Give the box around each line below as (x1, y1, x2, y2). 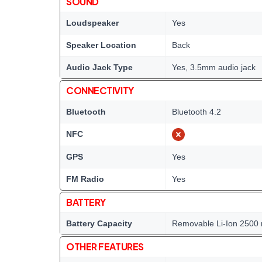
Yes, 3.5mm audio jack (172, 62, 256, 72)
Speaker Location (66, 40, 136, 50)
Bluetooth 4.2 (172, 106, 221, 116)
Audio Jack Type (66, 62, 133, 72)
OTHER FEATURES (66, 240, 144, 253)
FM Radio (66, 174, 104, 184)
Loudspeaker (66, 18, 119, 27)
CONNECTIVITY (66, 84, 134, 96)
